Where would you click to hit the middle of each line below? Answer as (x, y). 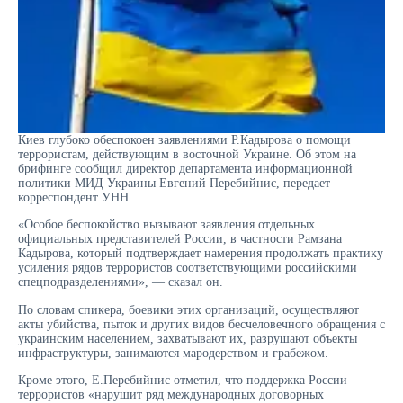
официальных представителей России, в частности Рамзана (180, 239)
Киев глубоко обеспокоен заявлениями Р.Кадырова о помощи (184, 139)
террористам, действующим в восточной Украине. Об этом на (187, 154)
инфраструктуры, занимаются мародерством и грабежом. (173, 353)
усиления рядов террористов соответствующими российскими (188, 268)
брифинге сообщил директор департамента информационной (185, 168)
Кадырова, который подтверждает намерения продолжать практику (201, 254)
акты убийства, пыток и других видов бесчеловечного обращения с (201, 324)
